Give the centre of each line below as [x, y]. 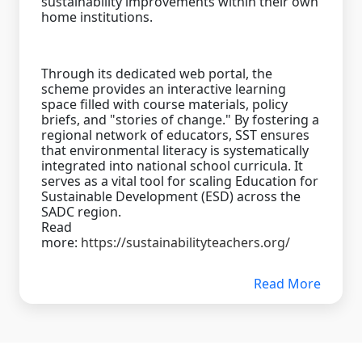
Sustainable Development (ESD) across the [171, 196]
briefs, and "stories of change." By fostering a [180, 119]
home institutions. [97, 17]
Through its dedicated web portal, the [157, 73]
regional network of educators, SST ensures [175, 135]
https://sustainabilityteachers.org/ [185, 242]
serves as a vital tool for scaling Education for [180, 181]
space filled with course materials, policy [164, 104]
